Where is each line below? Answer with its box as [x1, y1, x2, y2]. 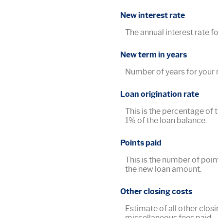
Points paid [120, 138, 162, 148]
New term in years [120, 50, 187, 59]
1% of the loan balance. [125, 116, 207, 125]
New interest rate [120, 10, 185, 20]
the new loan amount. [125, 164, 201, 174]
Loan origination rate [120, 90, 199, 99]
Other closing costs [120, 187, 192, 197]
